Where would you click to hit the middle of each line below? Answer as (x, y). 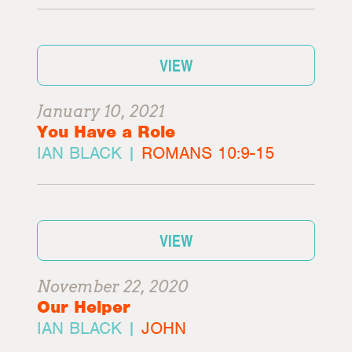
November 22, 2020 (113, 287)
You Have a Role (106, 132)
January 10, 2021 (101, 112)
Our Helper (84, 307)
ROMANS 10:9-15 (208, 153)
